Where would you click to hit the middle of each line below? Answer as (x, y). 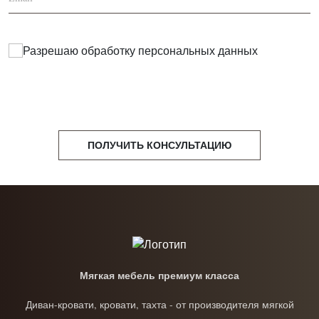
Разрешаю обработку (80, 50)
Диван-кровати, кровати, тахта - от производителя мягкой (159, 305)
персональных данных (198, 50)
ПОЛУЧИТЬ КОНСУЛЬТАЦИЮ (159, 145)
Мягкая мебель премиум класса (159, 276)
